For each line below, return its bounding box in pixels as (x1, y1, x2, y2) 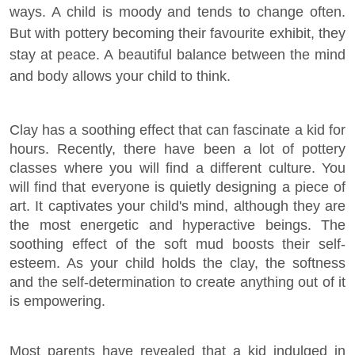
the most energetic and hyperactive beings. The (10, 217, 345, 233)
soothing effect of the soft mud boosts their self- (10, 236, 345, 252)
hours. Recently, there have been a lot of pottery (10, 141, 345, 157)
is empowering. (10, 293, 105, 309)
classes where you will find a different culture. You (10, 160, 345, 176)
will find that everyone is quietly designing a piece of (10, 179, 345, 195)
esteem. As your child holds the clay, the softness (10, 255, 345, 271)
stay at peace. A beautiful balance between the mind (10, 47, 345, 63)
